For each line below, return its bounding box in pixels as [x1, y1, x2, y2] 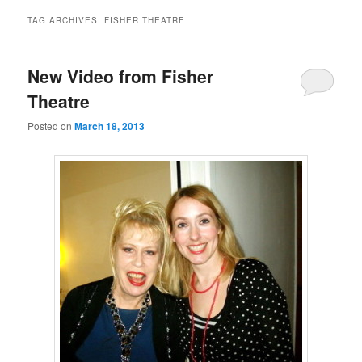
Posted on [27, 119, 75, 133]
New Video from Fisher [27, 63, 214, 88]
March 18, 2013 [74, 119, 145, 134]
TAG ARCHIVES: [27, 14, 105, 26]
